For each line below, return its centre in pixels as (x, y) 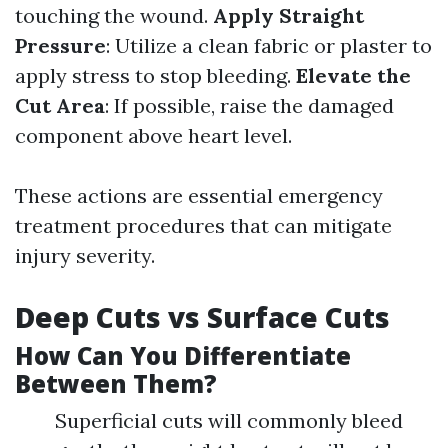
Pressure (60, 45)
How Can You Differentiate (183, 355)
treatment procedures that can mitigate (203, 225)
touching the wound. (114, 15)
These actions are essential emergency (199, 195)
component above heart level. (153, 135)
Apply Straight (288, 15)
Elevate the (353, 75)
